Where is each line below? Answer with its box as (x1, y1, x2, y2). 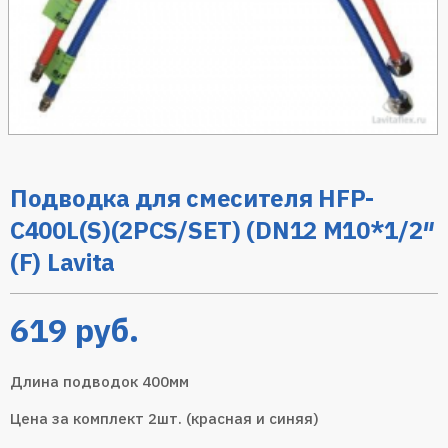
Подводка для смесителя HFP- (10, 182, 375, 215)
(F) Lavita (10, 246, 116, 279)
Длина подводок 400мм (10, 372, 189, 392)
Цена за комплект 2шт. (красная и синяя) (10, 409, 319, 429)
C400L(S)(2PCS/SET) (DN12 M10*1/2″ (10, 214, 435, 247)
